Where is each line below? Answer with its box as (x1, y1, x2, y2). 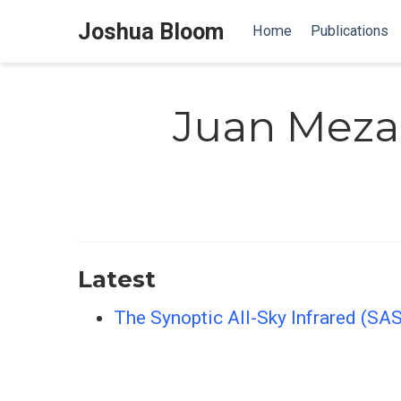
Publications (310, 22, 388, 39)
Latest (78, 264, 156, 294)
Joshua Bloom (78, 18, 224, 45)
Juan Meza (173, 100, 399, 152)
